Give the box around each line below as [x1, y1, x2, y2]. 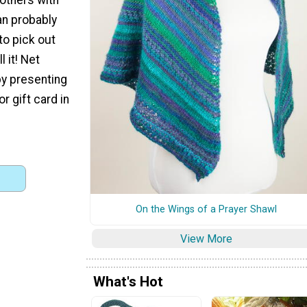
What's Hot [93, 273, 163, 291]
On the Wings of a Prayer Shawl [136, 203, 277, 215]
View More [180, 232, 232, 245]
